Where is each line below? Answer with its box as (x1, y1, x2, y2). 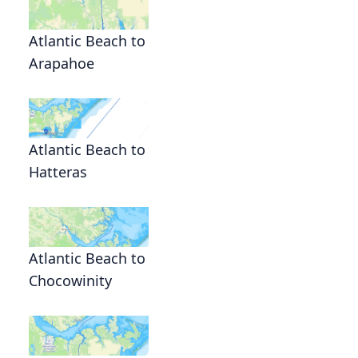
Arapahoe (29, 53, 94, 73)
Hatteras (29, 161, 87, 181)
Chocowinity (29, 270, 112, 290)
